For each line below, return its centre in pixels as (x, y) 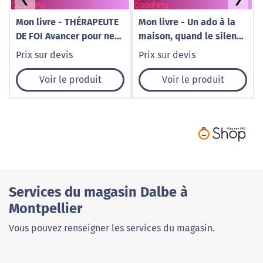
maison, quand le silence (193, 36)
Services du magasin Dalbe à (98, 192)
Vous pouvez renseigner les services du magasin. (112, 228)
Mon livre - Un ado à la (187, 22)
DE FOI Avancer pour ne (65, 36)
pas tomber (41, 50)
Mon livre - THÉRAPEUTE (37, 22)
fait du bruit (165, 50)
